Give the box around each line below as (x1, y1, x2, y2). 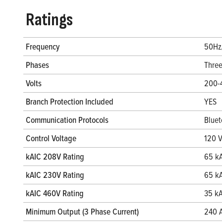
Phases (26, 58, 49, 71)
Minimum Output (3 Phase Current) (26, 205, 139, 218)
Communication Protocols (26, 113, 109, 126)
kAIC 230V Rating (26, 168, 84, 181)
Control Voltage (26, 131, 76, 144)
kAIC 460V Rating (26, 186, 84, 199)
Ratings (26, 9, 73, 31)
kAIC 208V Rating (26, 150, 84, 163)
